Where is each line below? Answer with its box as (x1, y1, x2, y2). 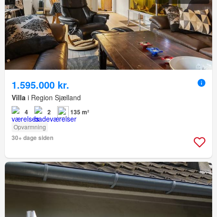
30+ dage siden (12, 133, 53, 142)
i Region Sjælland (26, 92, 81, 102)
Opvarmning (14, 122, 46, 131)
